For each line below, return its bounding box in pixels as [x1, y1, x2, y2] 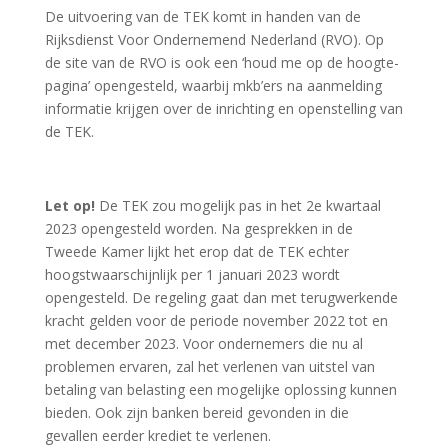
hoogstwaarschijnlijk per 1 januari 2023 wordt [44, 265, 340, 284]
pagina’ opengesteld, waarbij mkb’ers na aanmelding [44, 76, 382, 95]
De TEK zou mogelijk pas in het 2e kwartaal [94, 196, 381, 215]
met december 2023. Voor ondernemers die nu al [44, 334, 363, 353]
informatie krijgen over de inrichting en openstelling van [44, 99, 403, 118]
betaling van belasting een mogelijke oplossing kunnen [44, 380, 397, 399]
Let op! [44, 196, 95, 215]
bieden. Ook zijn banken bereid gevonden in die [44, 403, 349, 422]
